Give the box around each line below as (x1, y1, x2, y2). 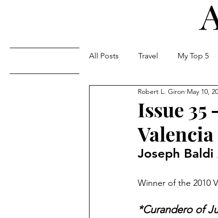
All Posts (89, 51, 119, 60)
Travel (138, 51, 158, 60)
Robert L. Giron (138, 87, 185, 96)
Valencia (138, 121, 214, 146)
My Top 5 (178, 51, 209, 60)
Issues (139, 56, 158, 65)
